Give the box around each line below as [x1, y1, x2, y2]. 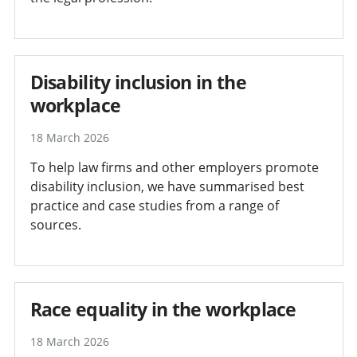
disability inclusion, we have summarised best [29, 177, 304, 195]
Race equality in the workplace [29, 296, 296, 322]
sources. [29, 215, 81, 233]
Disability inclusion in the [29, 69, 246, 95]
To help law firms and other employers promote [29, 158, 319, 176]
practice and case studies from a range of [29, 196, 279, 214]
